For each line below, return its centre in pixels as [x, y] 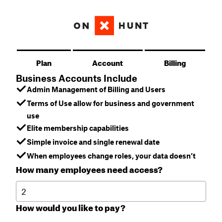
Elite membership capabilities [78, 128]
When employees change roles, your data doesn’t [111, 156]
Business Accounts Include [77, 78]
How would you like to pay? [71, 206]
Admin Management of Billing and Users [96, 89]
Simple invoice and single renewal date [93, 142]
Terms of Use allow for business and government [111, 103]
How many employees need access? [89, 168]
